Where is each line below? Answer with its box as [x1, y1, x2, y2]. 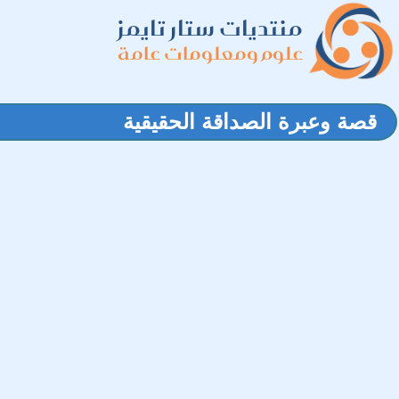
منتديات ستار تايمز [118, 8, 303, 48]
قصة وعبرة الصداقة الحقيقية [123, 110, 377, 134]
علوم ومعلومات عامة [118, 37, 303, 69]
